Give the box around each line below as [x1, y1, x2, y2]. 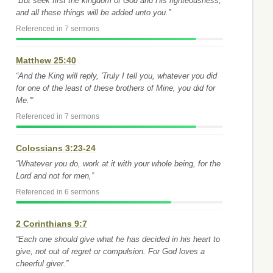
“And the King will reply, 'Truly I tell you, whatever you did [16, 71, 217, 80]
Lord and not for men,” [16, 171, 94, 180]
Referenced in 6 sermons [16, 188, 99, 196]
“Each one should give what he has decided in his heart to [16, 235, 220, 244]
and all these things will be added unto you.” [16, 8, 171, 17]
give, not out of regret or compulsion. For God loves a [16, 247, 205, 256]
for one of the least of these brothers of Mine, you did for [16, 83, 215, 93]
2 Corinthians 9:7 [16, 219, 87, 229]
